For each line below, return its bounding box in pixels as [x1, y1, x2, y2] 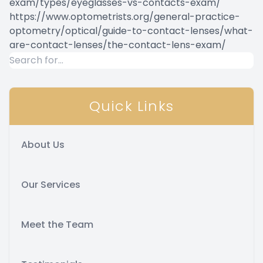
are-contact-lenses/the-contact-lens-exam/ [9, 38, 226, 52]
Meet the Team [21, 217, 93, 231]
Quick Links [89, 96, 174, 116]
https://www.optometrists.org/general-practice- [9, 9, 240, 23]
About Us [21, 137, 65, 151]
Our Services [21, 177, 80, 191]
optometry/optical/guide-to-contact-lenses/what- [9, 23, 253, 38]
